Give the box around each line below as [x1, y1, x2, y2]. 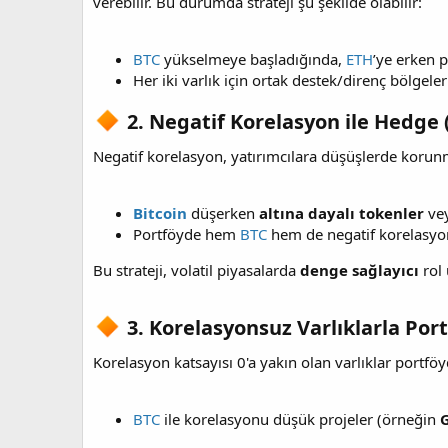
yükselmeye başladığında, [160, 48, 346, 69]
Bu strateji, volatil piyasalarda [93, 259, 300, 280]
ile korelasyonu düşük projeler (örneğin [160, 409, 440, 430]
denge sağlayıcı [300, 259, 419, 280]
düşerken [187, 202, 259, 223]
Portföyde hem [133, 223, 240, 244]
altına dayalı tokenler [259, 202, 424, 223]
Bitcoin [133, 202, 187, 223]
